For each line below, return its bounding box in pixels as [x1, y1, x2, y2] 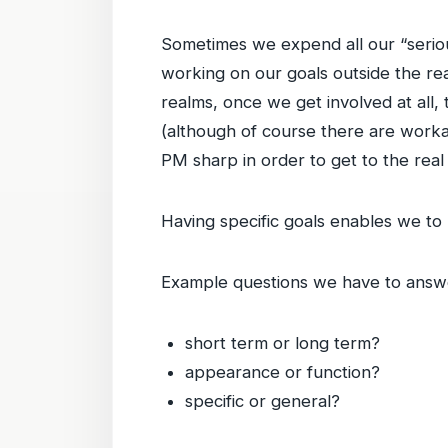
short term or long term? [185, 333, 380, 353]
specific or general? [185, 391, 340, 411]
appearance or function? [185, 362, 380, 382]
